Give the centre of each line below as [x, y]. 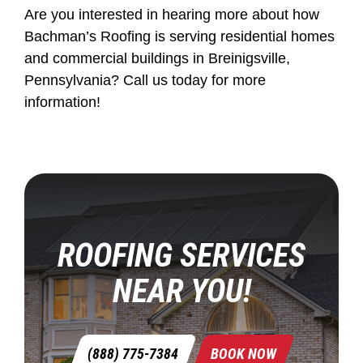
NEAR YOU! [181, 291]
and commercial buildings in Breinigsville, [157, 58]
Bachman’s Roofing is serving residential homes [179, 36]
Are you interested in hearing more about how [172, 14]
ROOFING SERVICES [181, 255]
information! [62, 102]
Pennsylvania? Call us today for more [145, 80]
